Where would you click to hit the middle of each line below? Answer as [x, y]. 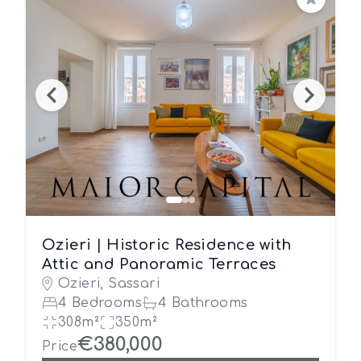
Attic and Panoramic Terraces [159, 264]
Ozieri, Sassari [109, 284]
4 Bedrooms [100, 303]
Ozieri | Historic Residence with [167, 245]
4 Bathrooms [203, 303]
